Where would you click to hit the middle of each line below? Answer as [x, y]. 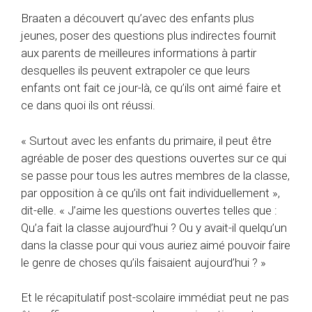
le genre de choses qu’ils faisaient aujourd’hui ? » [143, 262]
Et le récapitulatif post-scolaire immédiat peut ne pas [155, 298]
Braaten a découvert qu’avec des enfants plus [138, 18]
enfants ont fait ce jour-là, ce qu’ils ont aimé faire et [151, 88]
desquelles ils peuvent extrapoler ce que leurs [135, 71]
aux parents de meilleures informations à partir [139, 53]
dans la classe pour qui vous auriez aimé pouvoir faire [156, 245]
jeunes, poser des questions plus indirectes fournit [149, 36]
